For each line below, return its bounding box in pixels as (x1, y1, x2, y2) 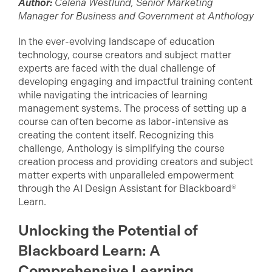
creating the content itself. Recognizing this (18, 129, 214, 141)
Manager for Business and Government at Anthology (18, 10, 254, 22)
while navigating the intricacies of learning (18, 89, 208, 101)
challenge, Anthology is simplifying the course (18, 143, 225, 154)
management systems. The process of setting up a (18, 103, 246, 114)
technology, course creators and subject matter (18, 49, 231, 61)
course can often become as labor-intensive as (18, 116, 228, 127)
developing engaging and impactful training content (18, 76, 253, 87)
